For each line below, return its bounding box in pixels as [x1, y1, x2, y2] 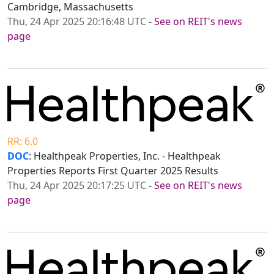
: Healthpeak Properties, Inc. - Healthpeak [29, 149, 221, 163]
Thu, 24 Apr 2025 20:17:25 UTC [7, 178, 146, 192]
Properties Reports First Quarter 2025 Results [7, 163, 218, 177]
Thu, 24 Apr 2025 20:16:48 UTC [7, 14, 146, 28]
